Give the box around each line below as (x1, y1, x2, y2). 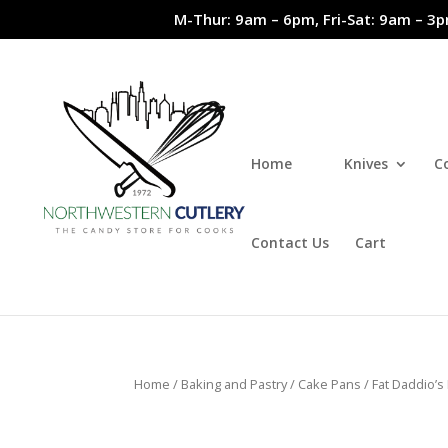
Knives (344, 153, 388, 173)
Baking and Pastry (181, 374, 288, 393)
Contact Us (251, 232, 329, 252)
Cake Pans (298, 374, 362, 393)
